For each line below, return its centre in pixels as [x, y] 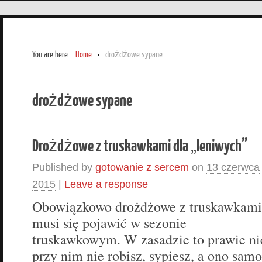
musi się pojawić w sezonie [109, 223]
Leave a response [106, 184]
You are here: [51, 54]
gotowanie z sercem [142, 167]
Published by [64, 167]
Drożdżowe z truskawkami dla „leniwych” [140, 145]
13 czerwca [233, 167]
